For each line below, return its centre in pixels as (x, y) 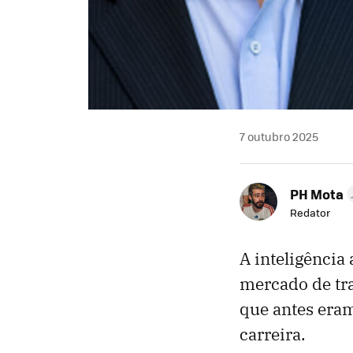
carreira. (273, 334)
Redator (310, 212)
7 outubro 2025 (279, 136)
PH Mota (317, 193)
